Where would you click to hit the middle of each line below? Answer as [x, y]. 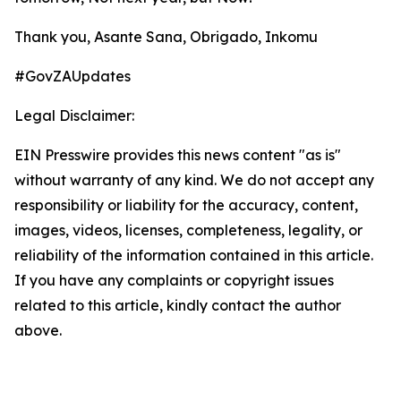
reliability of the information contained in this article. [194, 255]
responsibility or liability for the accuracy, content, [186, 205]
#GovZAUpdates [73, 76]
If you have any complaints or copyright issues [174, 280]
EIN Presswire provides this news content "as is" [178, 155]
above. [38, 330]
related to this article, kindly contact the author [178, 305]
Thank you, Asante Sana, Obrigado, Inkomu [166, 37]
